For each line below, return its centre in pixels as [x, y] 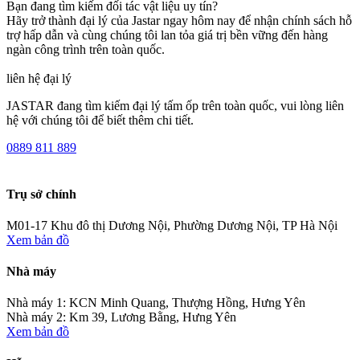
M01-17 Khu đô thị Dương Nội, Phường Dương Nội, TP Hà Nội [172, 225]
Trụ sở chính [41, 194]
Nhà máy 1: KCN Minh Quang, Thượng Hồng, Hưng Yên [156, 303]
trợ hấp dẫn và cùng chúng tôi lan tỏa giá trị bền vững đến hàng [167, 35]
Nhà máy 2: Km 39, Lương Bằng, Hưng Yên [121, 317]
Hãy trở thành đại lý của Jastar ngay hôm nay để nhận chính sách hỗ [179, 21]
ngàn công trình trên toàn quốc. [86, 50]
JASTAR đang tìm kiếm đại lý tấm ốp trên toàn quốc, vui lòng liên [175, 106]
